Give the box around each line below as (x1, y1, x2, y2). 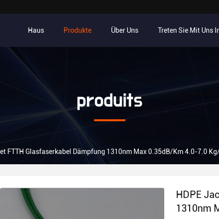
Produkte (64, 26, 91, 34)
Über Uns (111, 26, 138, 34)
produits (76, 91, 143, 110)
